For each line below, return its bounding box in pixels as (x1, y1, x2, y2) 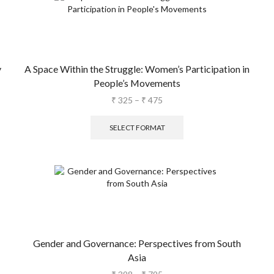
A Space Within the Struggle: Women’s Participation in (24, 62, 250, 75)
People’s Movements (94, 76, 180, 89)
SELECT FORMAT (109, 122, 165, 132)
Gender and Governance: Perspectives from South (33, 237, 241, 250)
